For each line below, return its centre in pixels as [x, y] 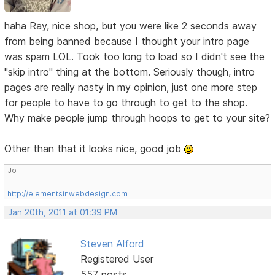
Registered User [117, 259]
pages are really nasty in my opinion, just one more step [131, 87]
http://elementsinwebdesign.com [68, 193]
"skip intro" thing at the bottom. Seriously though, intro [130, 72]
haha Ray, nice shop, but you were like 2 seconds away [131, 25]
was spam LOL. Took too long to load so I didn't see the [135, 56]
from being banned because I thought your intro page [127, 41]
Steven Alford [112, 243]
